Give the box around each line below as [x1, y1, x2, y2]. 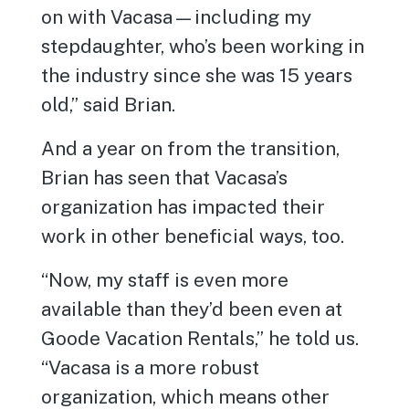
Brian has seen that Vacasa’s [41, 165, 288, 189]
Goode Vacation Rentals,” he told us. [41, 326, 360, 350]
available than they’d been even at [41, 297, 343, 320]
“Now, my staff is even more [41, 267, 289, 291]
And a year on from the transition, [41, 136, 341, 160]
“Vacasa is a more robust [41, 355, 260, 379]
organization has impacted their [41, 194, 326, 218]
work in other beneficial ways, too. [41, 224, 345, 247]
